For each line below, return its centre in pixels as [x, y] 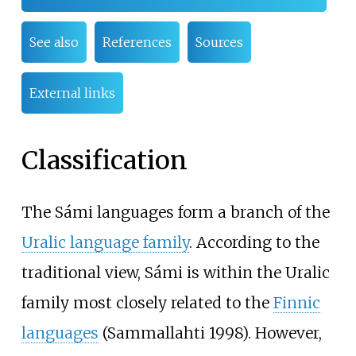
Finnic [296, 303]
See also [54, 43]
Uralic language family [105, 243]
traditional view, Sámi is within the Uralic [175, 273]
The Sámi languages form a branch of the [175, 213]
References [137, 43]
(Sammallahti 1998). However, [210, 333]
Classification [104, 160]
